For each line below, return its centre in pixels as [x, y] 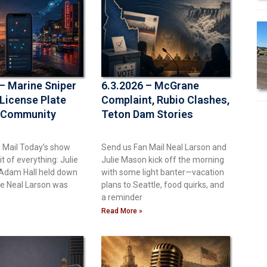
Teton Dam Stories [147, 114]
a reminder [122, 197]
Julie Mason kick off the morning [163, 159]
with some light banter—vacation [163, 172]
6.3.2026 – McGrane [150, 85]
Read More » [122, 211]
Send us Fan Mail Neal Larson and [164, 147]
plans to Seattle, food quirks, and [163, 184]
